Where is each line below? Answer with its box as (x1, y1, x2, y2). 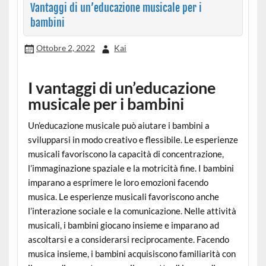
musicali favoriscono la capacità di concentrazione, (27, 148, 224, 160)
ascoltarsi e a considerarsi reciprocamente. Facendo (27, 234, 229, 245)
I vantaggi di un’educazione (27, 78, 216, 98)
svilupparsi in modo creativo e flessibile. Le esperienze (27, 134, 238, 145)
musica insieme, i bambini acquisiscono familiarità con (27, 248, 236, 259)
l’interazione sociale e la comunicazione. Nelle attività (27, 205, 236, 217)
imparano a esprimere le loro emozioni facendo (27, 177, 208, 188)
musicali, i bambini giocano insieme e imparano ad (27, 220, 219, 231)
